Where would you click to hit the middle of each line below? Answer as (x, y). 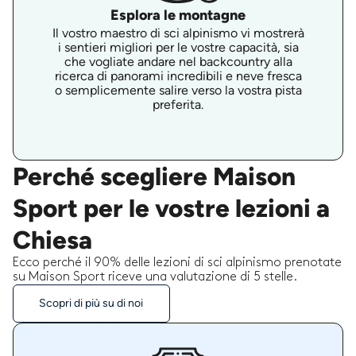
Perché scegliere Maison (154, 177)
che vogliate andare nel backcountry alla (178, 61)
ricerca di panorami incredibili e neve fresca (178, 75)
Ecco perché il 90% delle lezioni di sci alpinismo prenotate (177, 263)
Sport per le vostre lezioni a (171, 209)
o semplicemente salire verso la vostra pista (178, 90)
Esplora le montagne (178, 15)
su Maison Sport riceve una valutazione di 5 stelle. (155, 277)
